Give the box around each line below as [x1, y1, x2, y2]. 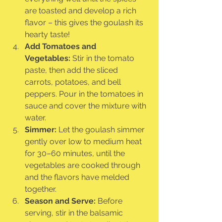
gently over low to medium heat [25, 137, 144, 147]
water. [25, 113, 46, 123]
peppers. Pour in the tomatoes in [25, 89, 145, 99]
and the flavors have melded [25, 172, 131, 182]
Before [96, 196, 124, 206]
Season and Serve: [25, 196, 96, 206]
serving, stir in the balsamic [25, 208, 125, 218]
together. [25, 184, 56, 194]
